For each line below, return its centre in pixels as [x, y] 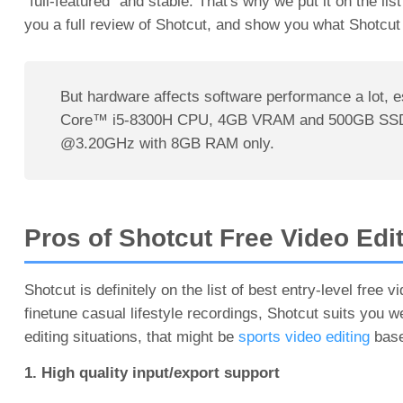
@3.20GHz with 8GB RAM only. [167, 143]
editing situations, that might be [131, 337]
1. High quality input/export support [152, 373]
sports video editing [304, 337]
